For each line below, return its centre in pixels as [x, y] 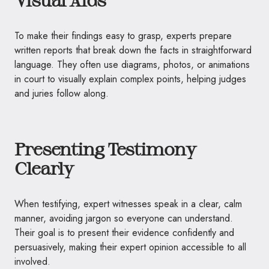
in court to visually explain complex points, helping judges [130, 79]
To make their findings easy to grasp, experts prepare [123, 35]
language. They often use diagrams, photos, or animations [132, 64]
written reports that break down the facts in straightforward [133, 50]
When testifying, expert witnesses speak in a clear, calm [128, 204]
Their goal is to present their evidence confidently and [124, 232]
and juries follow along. [62, 93]
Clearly [44, 168]
